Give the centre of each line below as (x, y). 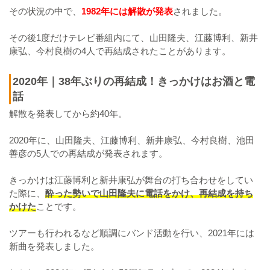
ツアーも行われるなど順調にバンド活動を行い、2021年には (132, 233)
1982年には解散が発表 (127, 11)
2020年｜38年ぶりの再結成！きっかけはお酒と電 (134, 81)
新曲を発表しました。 (54, 246)
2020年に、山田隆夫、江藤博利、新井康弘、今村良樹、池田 (132, 140)
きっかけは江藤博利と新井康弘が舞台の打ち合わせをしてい (131, 180)
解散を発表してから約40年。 (68, 113)
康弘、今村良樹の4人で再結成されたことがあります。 (120, 51)
